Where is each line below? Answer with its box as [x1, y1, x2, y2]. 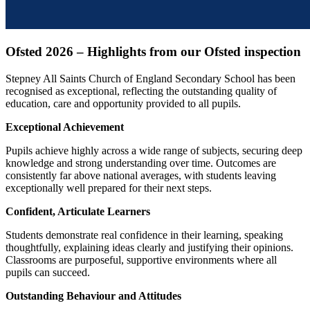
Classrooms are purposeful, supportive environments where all [6, 254, 277, 266]
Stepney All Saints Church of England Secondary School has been [6, 73, 295, 84]
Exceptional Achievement [6, 121, 124, 133]
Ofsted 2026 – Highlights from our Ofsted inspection [6, 44, 301, 60]
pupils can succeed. [6, 266, 90, 278]
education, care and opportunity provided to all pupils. [6, 98, 241, 109]
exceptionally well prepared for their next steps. [6, 182, 212, 194]
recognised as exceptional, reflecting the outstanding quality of [6, 85, 277, 97]
